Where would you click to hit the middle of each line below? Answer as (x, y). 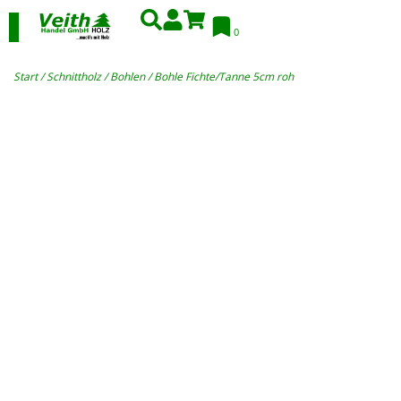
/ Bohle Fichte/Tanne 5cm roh (219, 76)
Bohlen (128, 76)
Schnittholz (74, 76)
